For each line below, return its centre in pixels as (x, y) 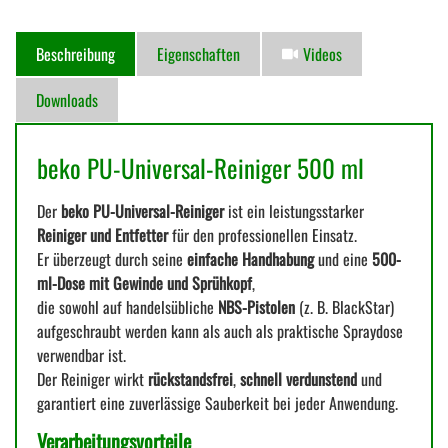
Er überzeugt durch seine (112, 259)
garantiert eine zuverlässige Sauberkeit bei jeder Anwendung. (217, 403)
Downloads (67, 100)
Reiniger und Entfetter (102, 235)
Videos (322, 54)
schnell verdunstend (298, 379)
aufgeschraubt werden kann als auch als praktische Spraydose (220, 331)
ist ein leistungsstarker (294, 211)
